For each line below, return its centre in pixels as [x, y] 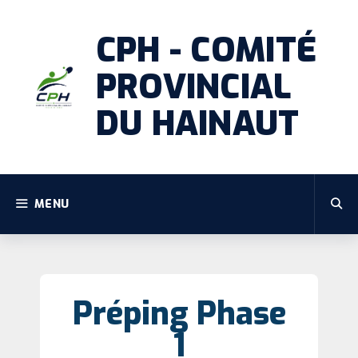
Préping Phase [179, 314]
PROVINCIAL [193, 87]
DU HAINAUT [197, 124]
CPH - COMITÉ [206, 50]
